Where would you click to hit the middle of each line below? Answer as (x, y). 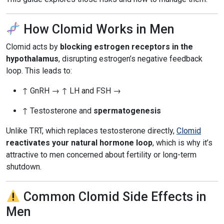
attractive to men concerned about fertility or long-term (101, 155)
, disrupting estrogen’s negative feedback (130, 59)
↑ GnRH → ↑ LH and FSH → (71, 91)
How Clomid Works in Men (97, 29)
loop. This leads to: (39, 71)
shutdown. (24, 167)
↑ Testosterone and (58, 111)
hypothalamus (32, 59)
